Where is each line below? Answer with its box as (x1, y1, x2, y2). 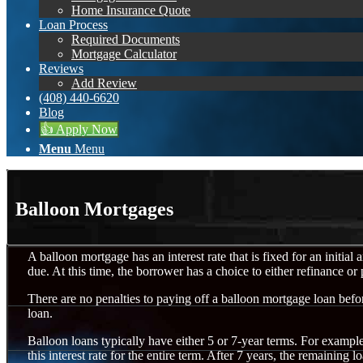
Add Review (71, 76, 137, 90)
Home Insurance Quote (71, 3, 190, 17)
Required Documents (71, 32, 180, 46)
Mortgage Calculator (71, 47, 177, 61)
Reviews (39, 62, 83, 75)
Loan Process (39, 18, 108, 32)
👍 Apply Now (41, 122, 117, 136)
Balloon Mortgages (15, 198, 173, 220)
